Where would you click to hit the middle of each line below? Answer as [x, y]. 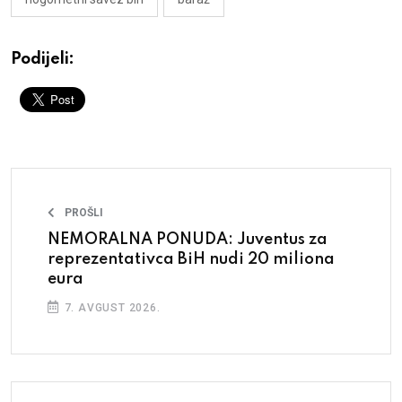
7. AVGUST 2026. [110, 307]
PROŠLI [84, 212]
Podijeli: [43, 59]
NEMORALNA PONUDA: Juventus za [188, 239]
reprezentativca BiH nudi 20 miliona [191, 259]
